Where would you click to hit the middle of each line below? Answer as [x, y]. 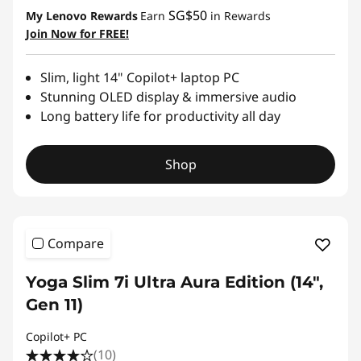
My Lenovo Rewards [82, 15]
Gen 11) [54, 304]
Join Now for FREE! [77, 33]
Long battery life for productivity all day [160, 116]
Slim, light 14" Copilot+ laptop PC [140, 77]
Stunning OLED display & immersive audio [168, 96]
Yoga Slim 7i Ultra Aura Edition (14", [174, 282]
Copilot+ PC [56, 336]
